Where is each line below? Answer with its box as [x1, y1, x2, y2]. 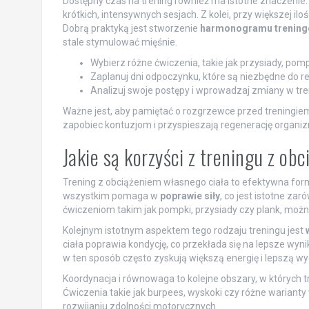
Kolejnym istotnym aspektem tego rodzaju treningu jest [62, 224, 306, 236]
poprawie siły [159, 190, 220, 201]
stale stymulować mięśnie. [62, 36, 177, 48]
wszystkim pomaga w [62, 190, 160, 201]
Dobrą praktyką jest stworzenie [62, 22, 200, 34]
